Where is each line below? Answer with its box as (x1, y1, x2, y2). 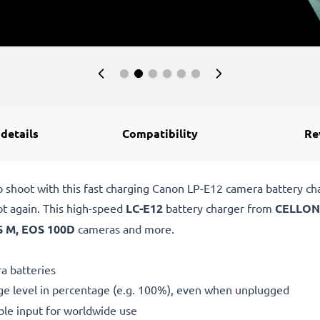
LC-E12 (126, 200, 163, 216)
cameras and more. (75, 221, 174, 236)
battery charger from (163, 200, 275, 215)
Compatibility (122, 125, 199, 141)
